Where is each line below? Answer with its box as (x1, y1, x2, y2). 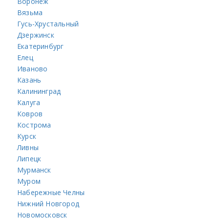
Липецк (17, 153, 42, 163)
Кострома (17, 120, 51, 130)
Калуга (17, 97, 41, 107)
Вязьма (17, 7, 43, 17)
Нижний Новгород (17, 198, 79, 208)
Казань (17, 75, 42, 85)
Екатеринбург (17, 41, 64, 51)
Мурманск (17, 165, 51, 175)
